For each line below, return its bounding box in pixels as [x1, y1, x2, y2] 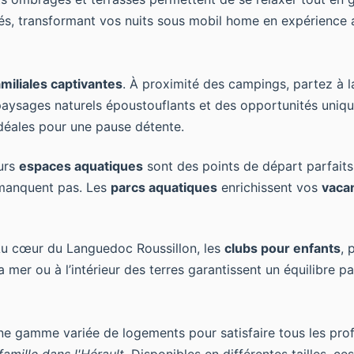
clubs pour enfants [224, 240, 341, 256]
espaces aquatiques [19, 158, 143, 174]
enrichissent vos [217, 179, 322, 195]
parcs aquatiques [111, 179, 217, 195]
